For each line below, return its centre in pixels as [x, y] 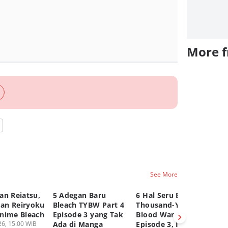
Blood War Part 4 [167, 215]
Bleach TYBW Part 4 [88, 205]
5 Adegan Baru [79, 195]
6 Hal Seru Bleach [168, 195]
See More [164, 174]
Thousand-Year [164, 205]
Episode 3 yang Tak [88, 215]
